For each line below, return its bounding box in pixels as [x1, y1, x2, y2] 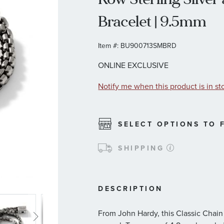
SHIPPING [118, 142, 164, 153]
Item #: [98, 40, 119, 50]
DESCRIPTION [98, 183, 163, 193]
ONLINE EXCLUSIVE [98, 59, 169, 70]
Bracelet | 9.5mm [98, 11, 207, 31]
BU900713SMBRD [120, 40, 177, 50]
